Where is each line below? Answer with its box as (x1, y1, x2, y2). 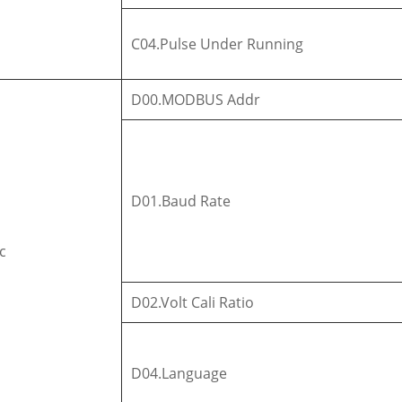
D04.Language (131, 363, 228, 383)
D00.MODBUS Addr (131, 89, 261, 109)
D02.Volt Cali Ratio (131, 292, 255, 312)
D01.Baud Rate (131, 190, 232, 211)
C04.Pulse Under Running (131, 33, 304, 54)
